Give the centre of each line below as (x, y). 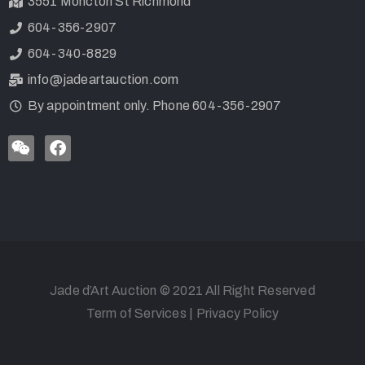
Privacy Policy (237, 314)
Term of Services (136, 314)
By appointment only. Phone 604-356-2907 (154, 106)
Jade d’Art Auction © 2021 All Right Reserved (182, 291)
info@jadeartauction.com (103, 80)
